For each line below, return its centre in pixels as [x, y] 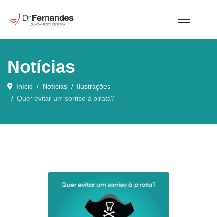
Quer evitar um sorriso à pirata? [66, 98]
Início [25, 86]
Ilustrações [94, 86]
